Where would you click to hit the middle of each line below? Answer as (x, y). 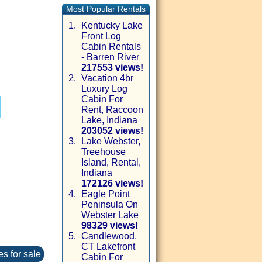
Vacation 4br (107, 78)
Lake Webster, (111, 141)
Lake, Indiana (109, 120)
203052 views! (112, 131)
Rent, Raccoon (112, 110)
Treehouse (104, 152)
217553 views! (112, 68)
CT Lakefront (108, 247)
